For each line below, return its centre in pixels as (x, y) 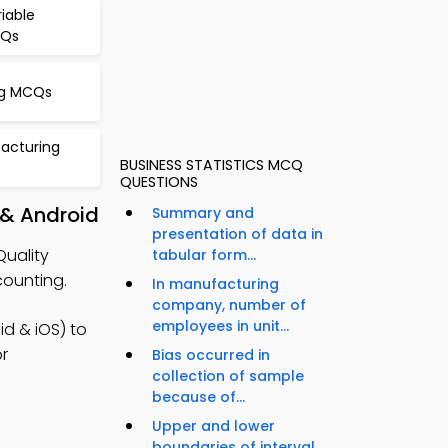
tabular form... (204, 255)
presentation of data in (237, 234)
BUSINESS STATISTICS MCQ (211, 165)
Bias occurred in (211, 355)
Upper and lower (213, 426)
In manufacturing (215, 284)
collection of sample (228, 376)
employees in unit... (220, 326)
